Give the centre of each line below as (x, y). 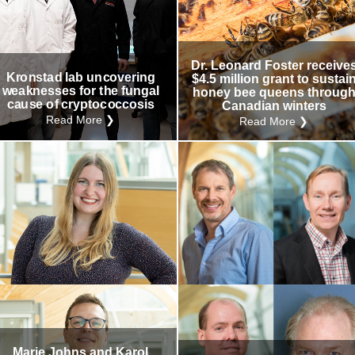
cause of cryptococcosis (81, 105)
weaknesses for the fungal (81, 91)
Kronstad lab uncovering (81, 78)
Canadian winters (274, 106)
